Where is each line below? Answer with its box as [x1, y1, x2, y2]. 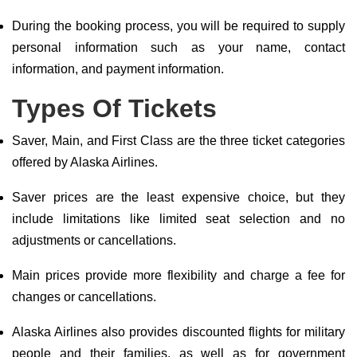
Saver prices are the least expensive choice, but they [12, 190, 345, 204]
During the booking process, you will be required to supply [12, 19, 345, 33]
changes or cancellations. [12, 290, 156, 304]
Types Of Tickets [12, 94, 217, 123]
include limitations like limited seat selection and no [12, 212, 345, 226]
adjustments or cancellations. [12, 233, 176, 247]
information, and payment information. [12, 62, 224, 76]
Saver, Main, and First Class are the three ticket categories [12, 134, 345, 147]
